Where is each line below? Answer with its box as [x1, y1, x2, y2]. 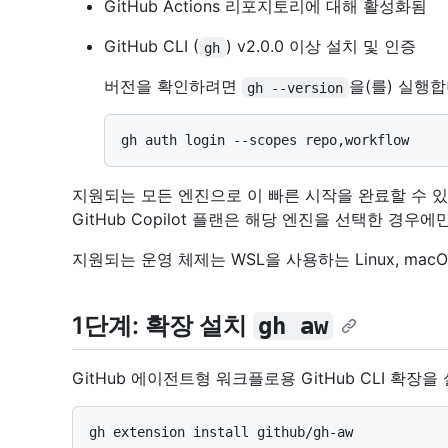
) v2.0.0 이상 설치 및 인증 [225, 36, 416, 57]
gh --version [247, 79, 344, 96]
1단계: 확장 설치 [72, 311, 253, 341]
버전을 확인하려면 [104, 76, 242, 97]
